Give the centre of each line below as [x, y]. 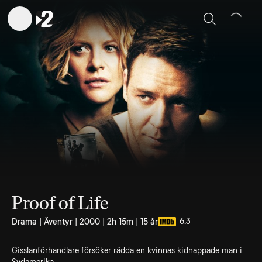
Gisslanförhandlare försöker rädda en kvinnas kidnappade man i [127, 250]
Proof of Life [60, 203]
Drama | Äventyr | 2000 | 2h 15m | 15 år [85, 222]
